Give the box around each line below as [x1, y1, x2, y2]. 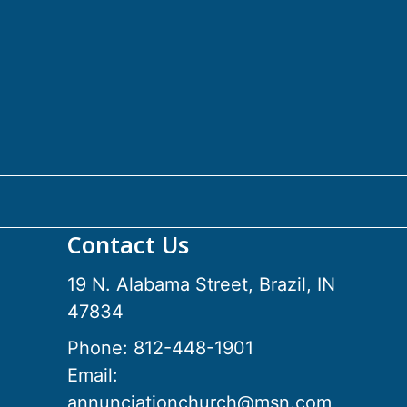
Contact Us [67, 229, 189, 260]
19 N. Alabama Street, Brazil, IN [67, 273, 335, 295]
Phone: [67, 337, 134, 359]
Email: [67, 364, 118, 386]
